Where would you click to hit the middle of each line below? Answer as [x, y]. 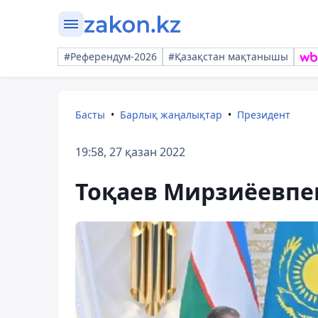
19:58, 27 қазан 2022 [130, 152]
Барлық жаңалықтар [171, 115]
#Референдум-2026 [110, 56]
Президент [264, 115]
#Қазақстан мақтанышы [228, 56]
